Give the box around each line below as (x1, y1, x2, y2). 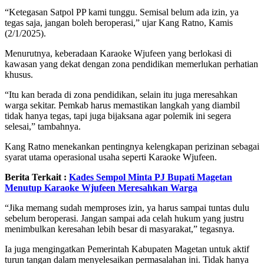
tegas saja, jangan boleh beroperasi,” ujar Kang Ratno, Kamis (5, 18, 233, 28)
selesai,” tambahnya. (5, 121, 81, 132)
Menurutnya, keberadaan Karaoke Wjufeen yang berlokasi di (5, 48, 232, 59)
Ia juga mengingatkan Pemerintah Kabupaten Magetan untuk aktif (5, 244, 249, 255)
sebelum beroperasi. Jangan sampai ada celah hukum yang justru (5, 213, 244, 224)
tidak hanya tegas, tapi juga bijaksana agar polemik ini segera (5, 111, 231, 121)
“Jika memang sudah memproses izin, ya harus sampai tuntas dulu (5, 203, 249, 213)
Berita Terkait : (5, 172, 67, 183)
